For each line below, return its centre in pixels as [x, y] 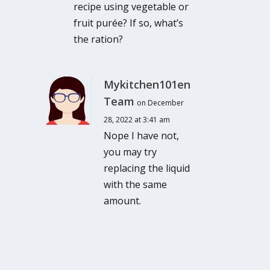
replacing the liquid [147, 168]
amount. [123, 200]
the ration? [99, 39]
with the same [136, 184]
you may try [130, 152]
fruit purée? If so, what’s [129, 23]
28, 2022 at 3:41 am [137, 119]
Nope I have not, [142, 135]
